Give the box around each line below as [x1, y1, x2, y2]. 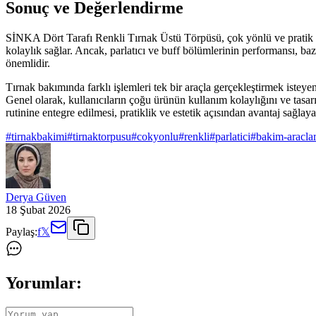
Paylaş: [6, 225, 37, 238]
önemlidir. [6, 56, 50, 69]
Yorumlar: [6, 273, 82, 292]
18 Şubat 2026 [6, 203, 71, 216]
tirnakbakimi [11, 130, 67, 142]
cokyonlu [137, 130, 178, 142]
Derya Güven [6, 190, 66, 203]
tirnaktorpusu [73, 130, 131, 142]
